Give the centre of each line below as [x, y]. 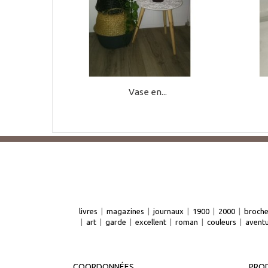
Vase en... [147, 92]
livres [88, 211]
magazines [125, 211]
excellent [151, 222]
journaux [168, 211]
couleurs [222, 222]
